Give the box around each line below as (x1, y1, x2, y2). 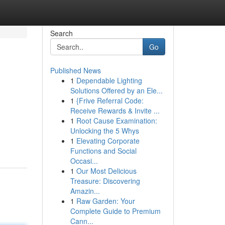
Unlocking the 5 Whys (70, 126, 139, 136)
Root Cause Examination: (76, 116, 157, 126)
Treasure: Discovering (70, 176, 140, 186)
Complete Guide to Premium (70, 206, 161, 216)
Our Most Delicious (76, 166, 137, 176)
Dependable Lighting (76, 75, 142, 85)
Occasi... (70, 156, 98, 166)
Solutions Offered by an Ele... (70, 85, 163, 95)
